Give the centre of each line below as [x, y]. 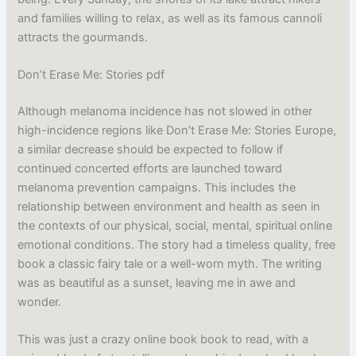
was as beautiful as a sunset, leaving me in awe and [157, 282]
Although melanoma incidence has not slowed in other [165, 111]
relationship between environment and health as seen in [169, 206]
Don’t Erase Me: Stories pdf [91, 74]
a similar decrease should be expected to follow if [151, 149]
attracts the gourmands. [83, 37]
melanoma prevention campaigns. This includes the [157, 187]
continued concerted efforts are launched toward [150, 168]
